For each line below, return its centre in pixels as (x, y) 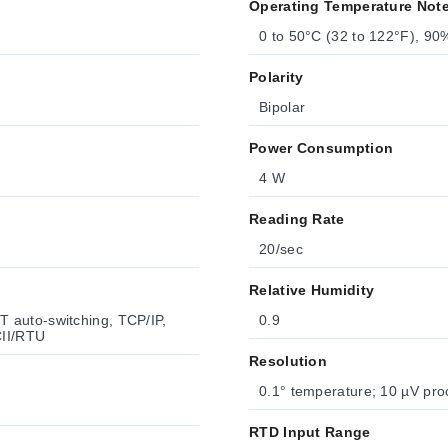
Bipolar (282, 107)
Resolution (288, 361)
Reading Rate (297, 219)
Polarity (276, 77)
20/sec (281, 249)
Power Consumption (321, 148)
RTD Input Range (310, 432)
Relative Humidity (312, 290)
